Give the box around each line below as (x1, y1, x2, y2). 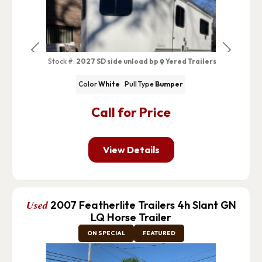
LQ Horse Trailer (91, 211, 171, 225)
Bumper (155, 80, 184, 89)
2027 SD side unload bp (76, 56, 159, 65)
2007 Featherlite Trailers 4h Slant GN (50, 198, 236, 212)
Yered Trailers (166, 56, 217, 65)
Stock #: (48, 56, 75, 65)
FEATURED (142, 229, 175, 237)
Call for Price (91, 104, 171, 121)
